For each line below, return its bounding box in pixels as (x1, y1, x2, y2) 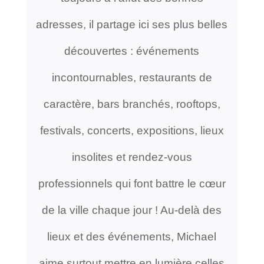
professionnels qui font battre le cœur (38, 177, 226, 190)
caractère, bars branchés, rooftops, (43, 97, 220, 110)
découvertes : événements (64, 44, 200, 57)
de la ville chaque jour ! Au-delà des (42, 203, 222, 216)
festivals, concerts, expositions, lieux (39, 124, 224, 137)
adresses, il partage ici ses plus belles (36, 18, 228, 31)
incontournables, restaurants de (51, 71, 212, 84)
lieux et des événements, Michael (47, 230, 217, 243)
